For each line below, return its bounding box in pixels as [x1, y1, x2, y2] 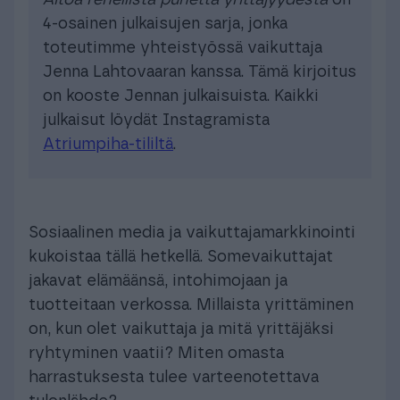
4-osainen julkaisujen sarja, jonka [43, 15, 287, 32]
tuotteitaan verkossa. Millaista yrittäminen [29, 296, 354, 313]
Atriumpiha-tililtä [43, 136, 173, 153]
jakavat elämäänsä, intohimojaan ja [29, 272, 287, 289]
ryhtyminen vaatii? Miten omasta [29, 345, 284, 362]
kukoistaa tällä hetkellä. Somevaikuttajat [29, 248, 333, 265]
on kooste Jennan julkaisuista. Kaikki [43, 87, 319, 104]
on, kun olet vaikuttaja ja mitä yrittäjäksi [29, 321, 334, 337]
